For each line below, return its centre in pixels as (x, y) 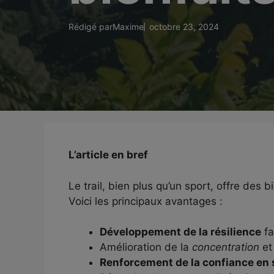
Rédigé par (91, 27)
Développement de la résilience (180, 232)
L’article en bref (108, 155)
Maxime (128, 27)
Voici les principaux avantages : (146, 201)
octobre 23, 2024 (184, 27)
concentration (226, 247)
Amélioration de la (146, 247)
